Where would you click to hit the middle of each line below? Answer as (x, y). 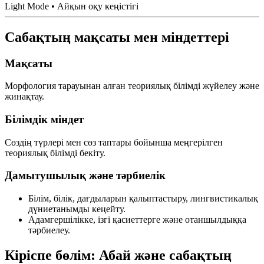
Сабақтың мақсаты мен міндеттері (117, 37)
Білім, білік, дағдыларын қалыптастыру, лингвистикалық (143, 199)
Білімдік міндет (44, 120)
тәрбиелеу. (49, 230)
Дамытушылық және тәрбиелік (85, 176)
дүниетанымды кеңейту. (77, 209)
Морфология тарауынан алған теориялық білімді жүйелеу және (132, 86)
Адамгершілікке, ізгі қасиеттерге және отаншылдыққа (137, 220)
